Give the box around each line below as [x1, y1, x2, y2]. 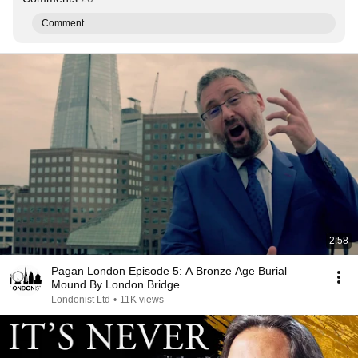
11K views [120, 294, 164, 305]
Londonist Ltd [51, 294, 110, 305]
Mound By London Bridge [51, 278, 180, 291]
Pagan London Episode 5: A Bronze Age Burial [51, 265, 287, 277]
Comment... [42, 18, 91, 29]
